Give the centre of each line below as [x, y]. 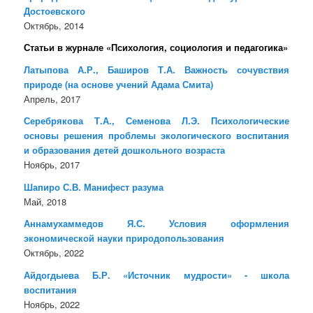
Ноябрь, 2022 [52, 304]
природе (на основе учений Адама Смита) [119, 84]
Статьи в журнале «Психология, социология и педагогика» [156, 48]
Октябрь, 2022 [54, 253]
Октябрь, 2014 [54, 25]
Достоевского [55, 10]
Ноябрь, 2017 [52, 165]
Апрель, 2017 [52, 99]
